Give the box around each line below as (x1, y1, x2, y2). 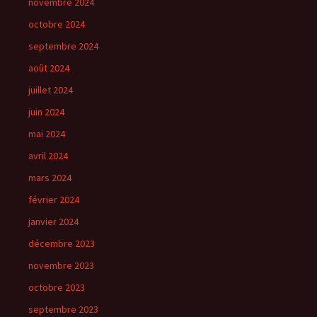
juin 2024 (28, 105, 64, 119)
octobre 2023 (28, 281, 85, 294)
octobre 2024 (28, 18, 85, 31)
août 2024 (28, 62, 69, 75)
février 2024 (28, 193, 79, 207)
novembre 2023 (28, 259, 94, 272)
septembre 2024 (28, 40, 98, 53)
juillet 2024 (28, 83, 73, 97)
